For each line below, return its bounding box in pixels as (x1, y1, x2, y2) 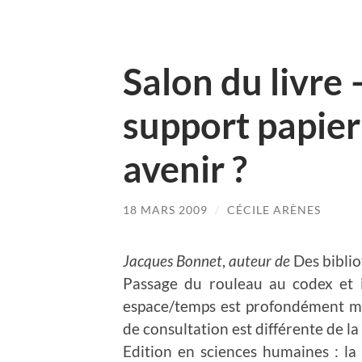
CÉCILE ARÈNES (227, 203, 321, 217)
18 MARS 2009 (123, 203, 208, 217)
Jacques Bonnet (123, 250, 222, 270)
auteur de (229, 250, 290, 270)
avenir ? (123, 147, 247, 191)
